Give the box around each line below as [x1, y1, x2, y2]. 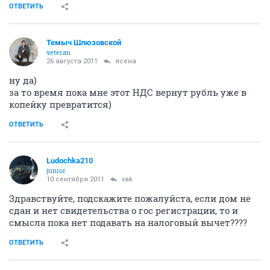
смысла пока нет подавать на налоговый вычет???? [9, 216, 247, 228]
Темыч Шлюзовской [46, 37, 121, 47]
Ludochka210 [46, 155, 93, 165]
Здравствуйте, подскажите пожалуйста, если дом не [9, 192, 251, 204]
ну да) [9, 74, 37, 86]
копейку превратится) [9, 98, 111, 110]
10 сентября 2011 [46, 175, 104, 183]
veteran [46, 47, 71, 57]
